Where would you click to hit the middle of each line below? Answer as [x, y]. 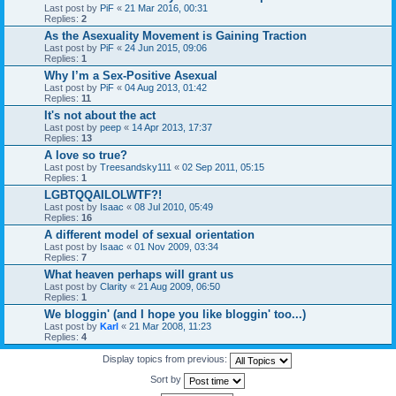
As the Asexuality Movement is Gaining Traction [175, 35]
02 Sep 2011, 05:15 [223, 167]
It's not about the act [100, 115]
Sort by [167, 380]
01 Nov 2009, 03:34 [176, 246]
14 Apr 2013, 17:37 [172, 127]
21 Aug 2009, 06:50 [179, 286]
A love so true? [86, 155]
